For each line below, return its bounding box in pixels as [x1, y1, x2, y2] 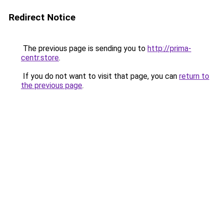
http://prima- [147, 44, 191, 53]
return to [179, 72, 209, 81]
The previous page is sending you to [21, 44, 147, 53]
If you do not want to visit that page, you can [21, 72, 179, 81]
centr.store [21, 53, 59, 62]
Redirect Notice [9, 12, 75, 23]
